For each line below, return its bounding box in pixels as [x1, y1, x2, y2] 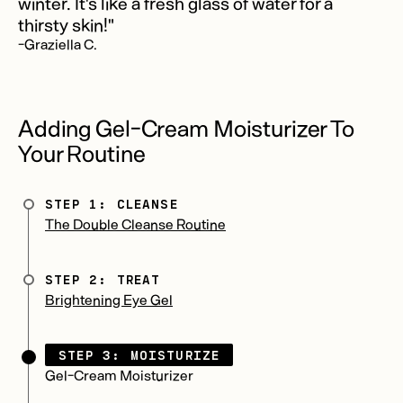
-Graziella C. [18, 35, 97, 53]
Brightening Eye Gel [45, 291, 173, 309]
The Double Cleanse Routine [45, 215, 226, 233]
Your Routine [18, 139, 146, 167]
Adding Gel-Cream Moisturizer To [18, 113, 354, 142]
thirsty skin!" [18, 13, 114, 36]
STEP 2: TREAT [45, 272, 161, 288]
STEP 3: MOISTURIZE [58, 347, 220, 363]
